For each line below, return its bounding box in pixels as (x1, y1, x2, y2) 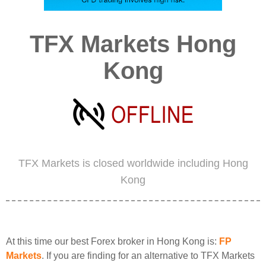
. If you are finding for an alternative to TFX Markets (42, 251, 255, 261)
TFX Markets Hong (30, 31, 236, 57)
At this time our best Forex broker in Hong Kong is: (6, 236, 219, 246)
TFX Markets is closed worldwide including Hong (18, 157, 248, 169)
